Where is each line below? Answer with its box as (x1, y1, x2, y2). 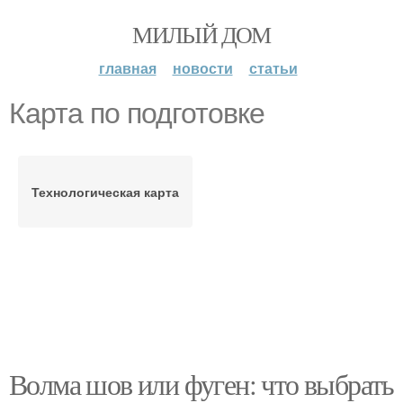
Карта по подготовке (9, 97, 264, 130)
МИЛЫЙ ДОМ (132, 19, 271, 49)
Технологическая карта (31, 183, 179, 201)
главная (98, 58, 157, 78)
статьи (248, 58, 298, 78)
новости (172, 58, 233, 78)
